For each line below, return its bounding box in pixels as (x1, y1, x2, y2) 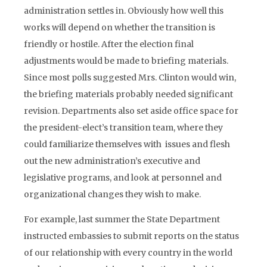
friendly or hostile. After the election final (24, 39, 194, 49)
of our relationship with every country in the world (24, 247, 232, 258)
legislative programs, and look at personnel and (24, 172, 222, 183)
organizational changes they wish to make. (24, 189, 201, 200)
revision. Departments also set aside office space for (24, 105, 238, 116)
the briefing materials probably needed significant (24, 89, 233, 100)
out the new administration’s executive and (24, 156, 200, 166)
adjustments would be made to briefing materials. (24, 55, 228, 66)
